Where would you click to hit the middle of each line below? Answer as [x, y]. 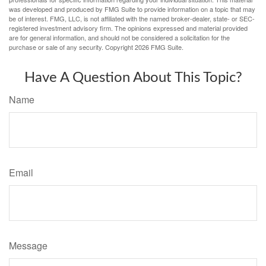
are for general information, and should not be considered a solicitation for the [119, 37]
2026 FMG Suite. [159, 47]
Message [28, 245]
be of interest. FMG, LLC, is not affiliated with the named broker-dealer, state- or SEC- [132, 18]
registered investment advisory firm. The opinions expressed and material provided [128, 28]
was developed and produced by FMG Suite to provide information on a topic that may [132, 9]
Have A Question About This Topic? [133, 77]
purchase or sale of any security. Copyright [72, 47]
